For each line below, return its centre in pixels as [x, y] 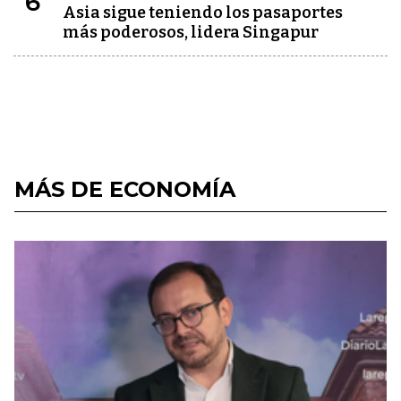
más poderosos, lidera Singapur [191, 32]
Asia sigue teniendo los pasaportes [203, 13]
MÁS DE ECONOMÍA [125, 189]
